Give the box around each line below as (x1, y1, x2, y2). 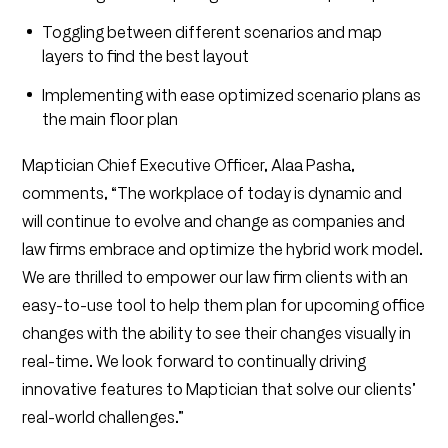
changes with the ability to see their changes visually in (22, 323, 412, 343)
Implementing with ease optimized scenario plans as (42, 85, 422, 105)
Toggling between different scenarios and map (42, 22, 383, 42)
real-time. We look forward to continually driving (22, 351, 367, 371)
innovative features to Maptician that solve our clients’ (22, 379, 417, 399)
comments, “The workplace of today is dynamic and (22, 183, 403, 203)
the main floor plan (42, 109, 179, 129)
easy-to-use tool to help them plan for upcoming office (22, 295, 426, 315)
